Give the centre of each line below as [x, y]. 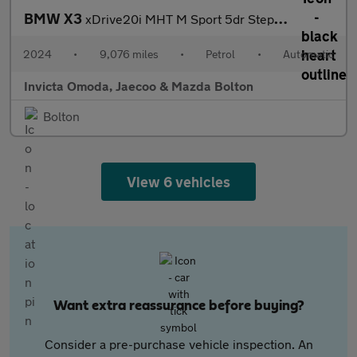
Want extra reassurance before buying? [178, 306]
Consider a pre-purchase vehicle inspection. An [178, 344]
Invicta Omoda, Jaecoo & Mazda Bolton [139, 86]
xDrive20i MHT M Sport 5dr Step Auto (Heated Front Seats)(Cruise [180, 19]
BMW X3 [55, 18]
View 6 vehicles [178, 182]
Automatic [308, 54]
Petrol [221, 54]
